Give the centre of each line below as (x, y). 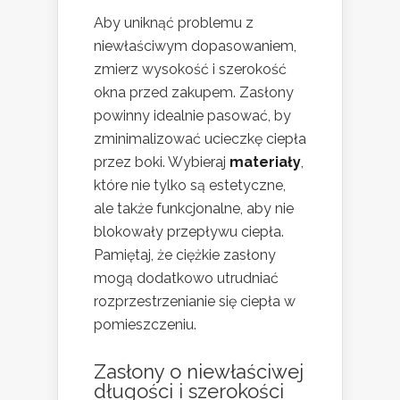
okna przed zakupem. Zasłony (194, 93)
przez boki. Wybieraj (162, 162)
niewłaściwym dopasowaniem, (195, 46)
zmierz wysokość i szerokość (190, 70)
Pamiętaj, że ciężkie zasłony (185, 255)
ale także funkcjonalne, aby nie (194, 209)
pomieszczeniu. (145, 325)
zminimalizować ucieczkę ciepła (200, 139)
